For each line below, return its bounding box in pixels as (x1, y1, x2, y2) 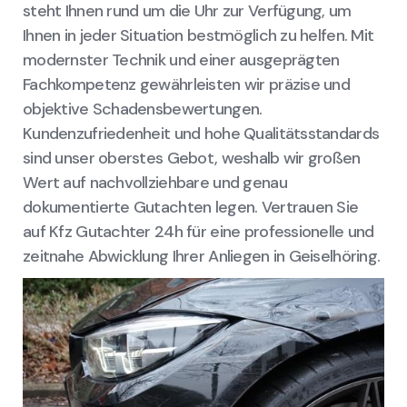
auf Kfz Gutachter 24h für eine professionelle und (23, 221, 374, 243)
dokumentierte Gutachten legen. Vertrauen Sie (23, 196, 359, 219)
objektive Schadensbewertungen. (23, 98, 263, 121)
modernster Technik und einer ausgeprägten (23, 49, 340, 72)
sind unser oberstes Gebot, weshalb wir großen (23, 147, 361, 170)
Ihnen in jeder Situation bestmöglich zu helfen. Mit (23, 25, 374, 47)
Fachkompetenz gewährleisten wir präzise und (23, 74, 351, 96)
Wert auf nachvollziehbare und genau (23, 172, 287, 194)
